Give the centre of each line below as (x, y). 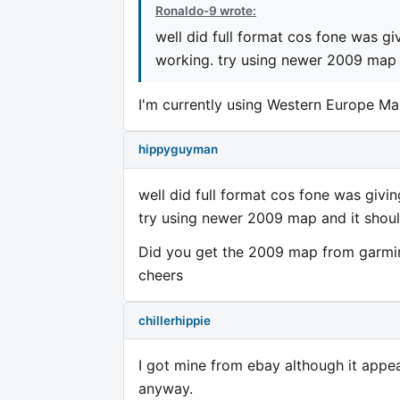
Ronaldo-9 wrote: (206, 10)
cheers (161, 275)
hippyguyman (178, 150)
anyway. (166, 389)
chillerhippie (175, 320)
